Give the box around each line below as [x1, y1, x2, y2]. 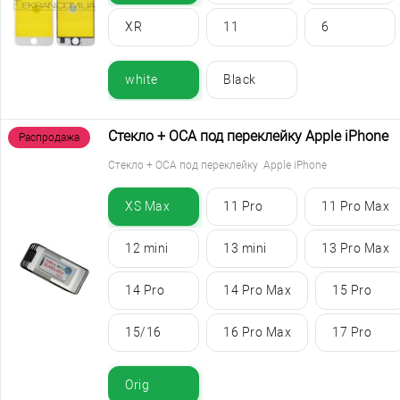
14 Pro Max [223, 283, 291, 298]
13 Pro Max [321, 241, 389, 256]
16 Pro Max [223, 325, 291, 340]
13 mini [223, 241, 267, 256]
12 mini [125, 241, 169, 256]
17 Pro [332, 325, 371, 340]
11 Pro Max [321, 199, 389, 214]
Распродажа [19, 131, 79, 145]
